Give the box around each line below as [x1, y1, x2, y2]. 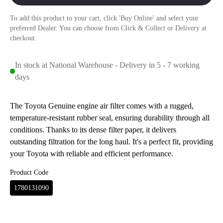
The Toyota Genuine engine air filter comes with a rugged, [10, 102, 194, 110]
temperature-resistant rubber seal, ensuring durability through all [10, 113, 210, 122]
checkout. [10, 34, 37, 42]
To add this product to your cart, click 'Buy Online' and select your [10, 14, 199, 22]
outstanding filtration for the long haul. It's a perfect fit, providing [10, 137, 213, 146]
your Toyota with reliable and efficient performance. [10, 149, 173, 158]
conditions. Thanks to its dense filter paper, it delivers [10, 125, 176, 134]
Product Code [10, 169, 48, 176]
